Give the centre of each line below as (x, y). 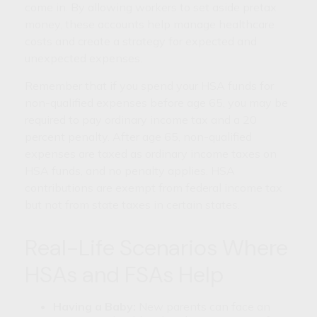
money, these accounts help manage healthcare (150, 24)
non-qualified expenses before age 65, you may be (156, 102)
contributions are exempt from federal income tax (154, 187)
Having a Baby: (94, 306)
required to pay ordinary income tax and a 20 (141, 119)
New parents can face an (203, 306)
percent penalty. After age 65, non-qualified (138, 136)
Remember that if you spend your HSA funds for (149, 85)
